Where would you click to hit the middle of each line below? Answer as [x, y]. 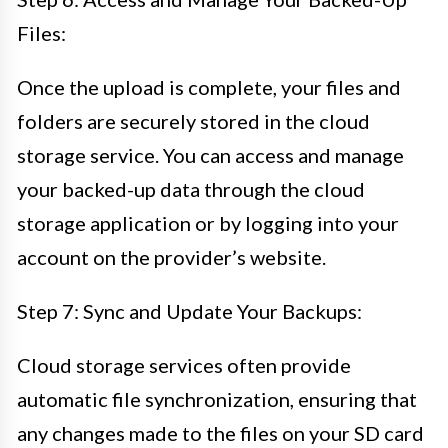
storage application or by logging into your [208, 222]
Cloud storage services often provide [184, 364]
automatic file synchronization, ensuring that [217, 398]
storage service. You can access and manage [210, 154]
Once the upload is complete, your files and [209, 86]
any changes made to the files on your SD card [220, 432]
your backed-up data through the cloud [191, 188]
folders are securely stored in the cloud [193, 120]
